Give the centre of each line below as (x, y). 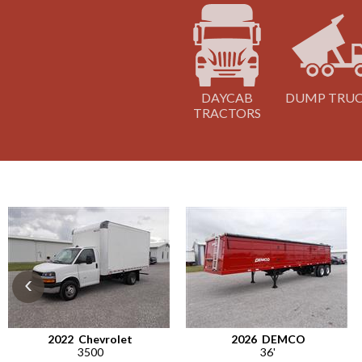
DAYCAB (227, 98)
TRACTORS (227, 113)
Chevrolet (104, 339)
